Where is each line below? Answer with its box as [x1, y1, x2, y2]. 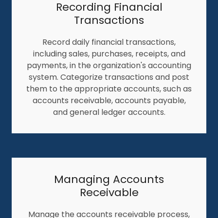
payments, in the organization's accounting [27, 59, 191, 71]
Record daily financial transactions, [42, 36, 176, 48]
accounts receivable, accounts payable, [32, 94, 186, 106]
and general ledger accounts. [53, 106, 165, 118]
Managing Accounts [54, 171, 164, 187]
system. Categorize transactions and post [29, 71, 189, 83]
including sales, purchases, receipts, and [33, 48, 185, 59]
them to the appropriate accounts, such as [26, 83, 192, 94]
